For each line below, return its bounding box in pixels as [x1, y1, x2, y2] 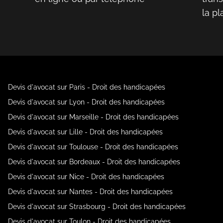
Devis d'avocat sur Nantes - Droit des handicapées [8, 187, 173, 196]
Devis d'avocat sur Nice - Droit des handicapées [8, 172, 164, 181]
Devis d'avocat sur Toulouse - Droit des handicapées [8, 142, 178, 151]
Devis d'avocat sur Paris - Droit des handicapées [8, 83, 165, 91]
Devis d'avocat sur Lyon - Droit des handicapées [8, 98, 165, 106]
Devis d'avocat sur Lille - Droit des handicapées [8, 127, 163, 136]
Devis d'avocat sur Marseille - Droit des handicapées [8, 112, 179, 121]
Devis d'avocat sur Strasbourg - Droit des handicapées [8, 202, 186, 211]
